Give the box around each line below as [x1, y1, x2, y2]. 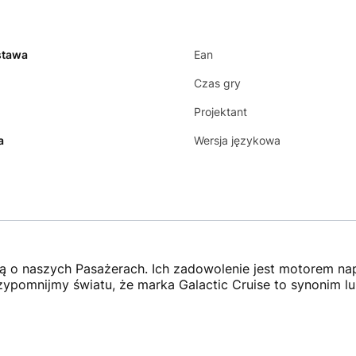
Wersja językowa [194, 133, 281, 147]
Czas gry [194, 75, 241, 90]
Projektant [194, 104, 247, 118]
